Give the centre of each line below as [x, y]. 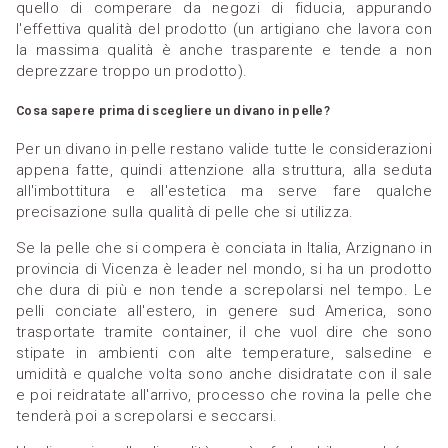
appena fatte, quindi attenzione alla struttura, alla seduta [224, 169]
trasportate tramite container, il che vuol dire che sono [224, 331]
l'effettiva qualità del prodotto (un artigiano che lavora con [224, 29]
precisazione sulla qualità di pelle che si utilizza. [185, 211]
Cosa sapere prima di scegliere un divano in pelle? [173, 111]
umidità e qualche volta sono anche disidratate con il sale [224, 373]
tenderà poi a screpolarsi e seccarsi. [147, 415]
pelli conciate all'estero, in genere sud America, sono [224, 310]
